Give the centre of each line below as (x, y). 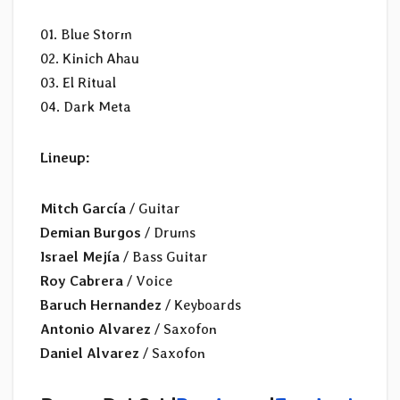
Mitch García (83, 209)
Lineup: (65, 158)
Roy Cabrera (82, 281)
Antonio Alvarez (96, 329)
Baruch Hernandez (101, 305)
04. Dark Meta (86, 107)
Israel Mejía (80, 257)
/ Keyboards (201, 305)
